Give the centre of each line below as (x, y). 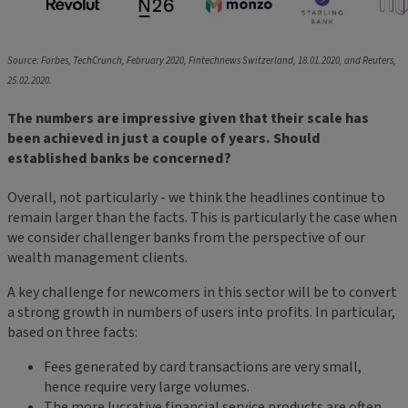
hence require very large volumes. (147, 388)
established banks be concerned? (119, 159)
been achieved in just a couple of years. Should (164, 139)
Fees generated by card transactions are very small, (203, 367)
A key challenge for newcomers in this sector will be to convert (202, 293)
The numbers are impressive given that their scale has (188, 119)
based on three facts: (72, 333)
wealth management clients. (97, 258)
